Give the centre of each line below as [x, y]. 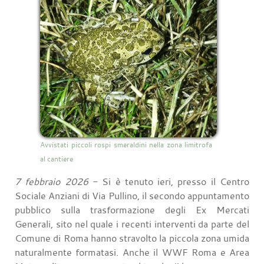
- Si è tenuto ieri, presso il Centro [169, 181]
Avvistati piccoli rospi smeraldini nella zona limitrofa [126, 144]
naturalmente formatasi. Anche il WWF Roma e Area [132, 252]
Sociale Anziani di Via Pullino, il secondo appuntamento [132, 195]
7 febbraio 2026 [52, 181]
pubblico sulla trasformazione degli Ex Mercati [132, 209]
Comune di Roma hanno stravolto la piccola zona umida [132, 238]
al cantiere [57, 158]
